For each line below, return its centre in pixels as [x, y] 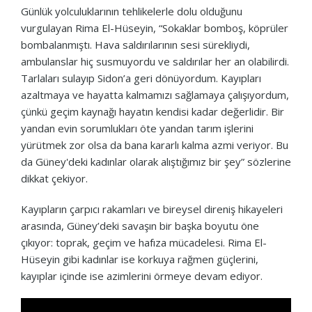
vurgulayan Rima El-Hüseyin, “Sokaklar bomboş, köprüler [155, 28]
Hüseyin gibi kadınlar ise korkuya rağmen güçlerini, [140, 259]
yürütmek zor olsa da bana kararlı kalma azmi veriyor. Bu [155, 145]
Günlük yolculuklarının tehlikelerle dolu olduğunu [132, 11]
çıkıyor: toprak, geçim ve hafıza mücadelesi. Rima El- [144, 242]
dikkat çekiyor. [54, 178]
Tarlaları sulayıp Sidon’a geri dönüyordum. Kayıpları [141, 78]
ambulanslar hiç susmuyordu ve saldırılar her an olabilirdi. [155, 61]
